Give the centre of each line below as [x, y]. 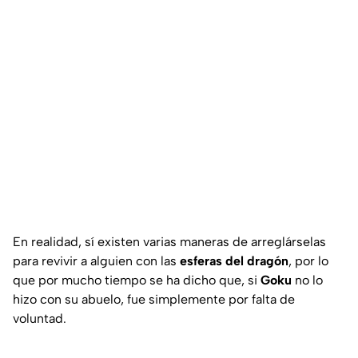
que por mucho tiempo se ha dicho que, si [135, 280]
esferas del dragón [233, 261]
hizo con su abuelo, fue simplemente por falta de [154, 299]
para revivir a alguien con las [95, 261]
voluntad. [40, 318]
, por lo [308, 261]
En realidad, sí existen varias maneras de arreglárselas [169, 241]
